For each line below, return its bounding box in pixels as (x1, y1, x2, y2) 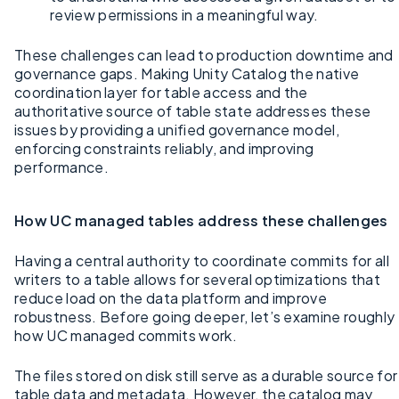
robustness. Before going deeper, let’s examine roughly (14, 306, 395, 326)
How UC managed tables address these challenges (14, 210, 388, 230)
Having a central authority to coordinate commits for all (14, 250, 389, 270)
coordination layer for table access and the (14, 82, 308, 102)
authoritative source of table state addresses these (14, 101, 371, 120)
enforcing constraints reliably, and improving (14, 138, 314, 158)
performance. (14, 157, 109, 176)
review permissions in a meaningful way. (50, 4, 319, 24)
